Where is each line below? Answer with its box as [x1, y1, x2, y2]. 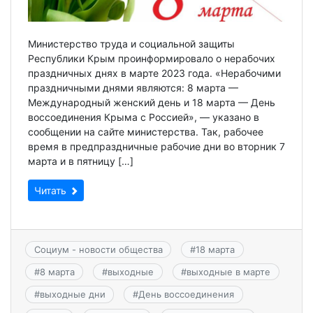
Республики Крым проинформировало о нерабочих [28, 52, 275, 64]
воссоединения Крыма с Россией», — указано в [28, 110, 259, 123]
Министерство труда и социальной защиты [28, 37, 235, 50]
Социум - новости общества [34, 243, 163, 255]
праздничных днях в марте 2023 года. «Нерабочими [28, 66, 281, 79]
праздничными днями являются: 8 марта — [28, 81, 238, 94]
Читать [34, 184, 69, 196]
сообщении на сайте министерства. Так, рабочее [28, 125, 263, 138]
